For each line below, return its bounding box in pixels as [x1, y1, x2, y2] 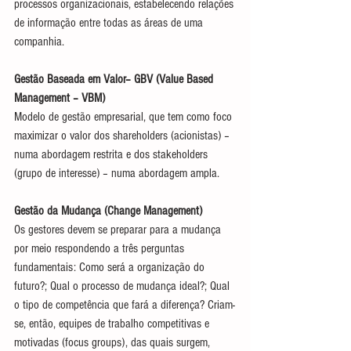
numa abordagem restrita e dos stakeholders [14, 147, 211, 161]
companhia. [14, 34, 64, 49]
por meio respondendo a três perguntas [14, 241, 187, 255]
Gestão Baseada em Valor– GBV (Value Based [14, 71, 216, 86]
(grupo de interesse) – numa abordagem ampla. [14, 165, 219, 180]
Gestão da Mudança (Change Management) [14, 203, 202, 218]
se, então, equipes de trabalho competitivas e [14, 316, 212, 331]
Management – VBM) [14, 90, 105, 105]
